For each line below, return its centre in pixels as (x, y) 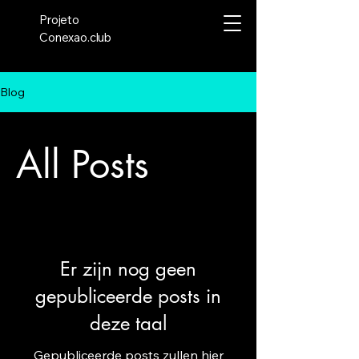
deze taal (128, 324)
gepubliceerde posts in (128, 296)
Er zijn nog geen (128, 269)
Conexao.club (76, 37)
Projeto (59, 20)
